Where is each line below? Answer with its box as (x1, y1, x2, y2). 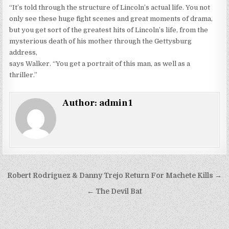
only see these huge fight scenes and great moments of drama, (9, 15, 213, 23)
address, (9, 49, 38, 57)
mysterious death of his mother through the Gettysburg (9, 37, 192, 45)
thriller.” (9, 71, 38, 79)
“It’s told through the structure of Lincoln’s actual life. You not (9, 4, 211, 12)
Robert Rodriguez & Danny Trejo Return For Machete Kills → (7, 172, 222, 180)
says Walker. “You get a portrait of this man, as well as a (9, 60, 191, 68)
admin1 (99, 97, 133, 109)
